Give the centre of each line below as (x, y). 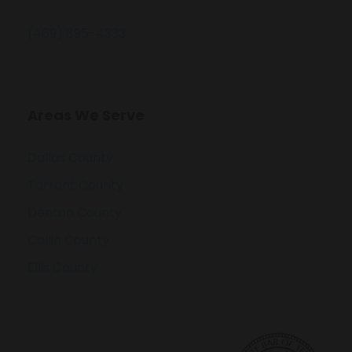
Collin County (68, 240)
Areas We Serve (86, 115)
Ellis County (62, 268)
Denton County (75, 213)
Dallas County (70, 158)
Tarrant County (75, 185)
